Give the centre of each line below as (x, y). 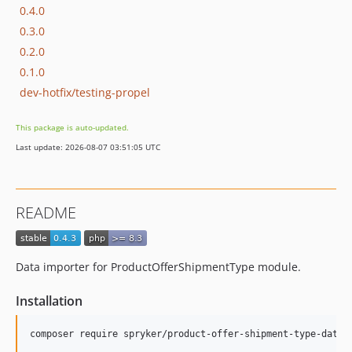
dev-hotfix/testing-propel (85, 92)
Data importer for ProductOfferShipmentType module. (158, 267)
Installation (49, 301)
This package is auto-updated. (72, 127)
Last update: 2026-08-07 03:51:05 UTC (88, 147)
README (46, 213)
